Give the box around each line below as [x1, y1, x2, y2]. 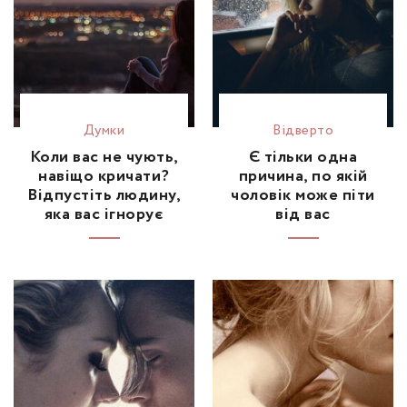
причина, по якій [238, 164, 368, 188]
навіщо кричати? [38, 164, 170, 188]
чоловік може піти [231, 183, 375, 207]
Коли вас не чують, [29, 144, 179, 169]
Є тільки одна [248, 144, 358, 169]
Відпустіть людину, [27, 183, 181, 207]
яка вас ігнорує [44, 202, 164, 226]
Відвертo [273, 120, 333, 141]
